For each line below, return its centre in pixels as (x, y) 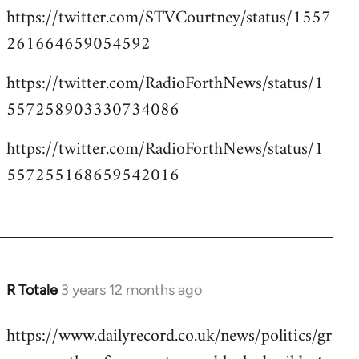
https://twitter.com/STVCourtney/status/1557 (169, 18)
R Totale (32, 290)
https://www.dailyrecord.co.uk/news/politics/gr (169, 336)
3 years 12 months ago (131, 290)
